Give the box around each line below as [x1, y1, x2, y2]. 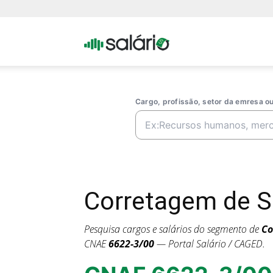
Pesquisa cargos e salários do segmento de [84, 222, 261, 236]
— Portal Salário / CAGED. [154, 237, 265, 250]
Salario [169, 83, 197, 95]
